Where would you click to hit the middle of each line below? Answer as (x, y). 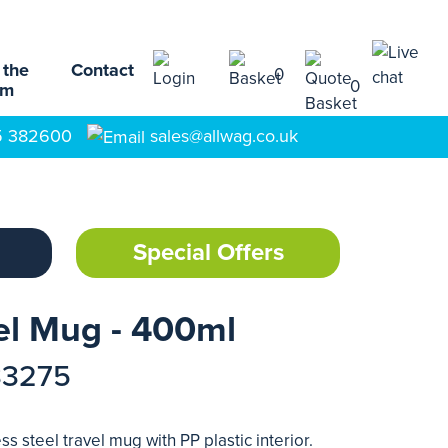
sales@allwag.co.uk (224, 136)
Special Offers (208, 252)
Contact (102, 70)
